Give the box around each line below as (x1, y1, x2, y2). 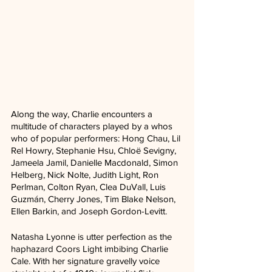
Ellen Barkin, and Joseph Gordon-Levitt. (11, 206, 167, 217)
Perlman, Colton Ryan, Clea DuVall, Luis (11, 182, 168, 192)
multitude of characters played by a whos (11, 121, 175, 132)
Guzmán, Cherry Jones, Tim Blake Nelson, (11, 194, 178, 205)
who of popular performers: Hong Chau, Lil (11, 133, 183, 144)
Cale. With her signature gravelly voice (11, 256, 162, 267)
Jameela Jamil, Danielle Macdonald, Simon (11, 157, 180, 168)
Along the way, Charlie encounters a (11, 109, 155, 120)
